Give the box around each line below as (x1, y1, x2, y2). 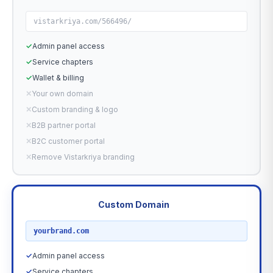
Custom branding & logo (32, 105, 118, 114)
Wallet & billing (32, 73, 84, 82)
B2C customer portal (32, 136, 105, 146)
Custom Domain (98, 199, 169, 210)
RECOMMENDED (30, 200, 93, 209)
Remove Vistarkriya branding (32, 152, 135, 161)
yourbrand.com (34, 227, 89, 235)
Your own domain (32, 89, 93, 98)
